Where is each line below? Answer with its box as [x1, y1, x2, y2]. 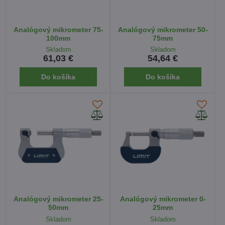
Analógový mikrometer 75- [13, 26, 103, 34]
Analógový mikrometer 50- [118, 26, 208, 34]
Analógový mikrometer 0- [120, 195, 206, 203]
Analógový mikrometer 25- [13, 195, 103, 203]
